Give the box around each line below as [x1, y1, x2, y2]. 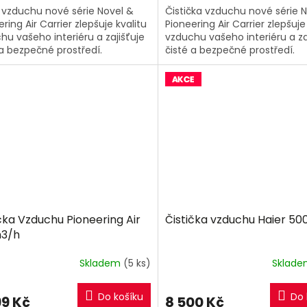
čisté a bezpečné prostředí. [164, 42, 295, 57]
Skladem [79, 256, 123, 270]
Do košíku [97, 290, 143, 304]
